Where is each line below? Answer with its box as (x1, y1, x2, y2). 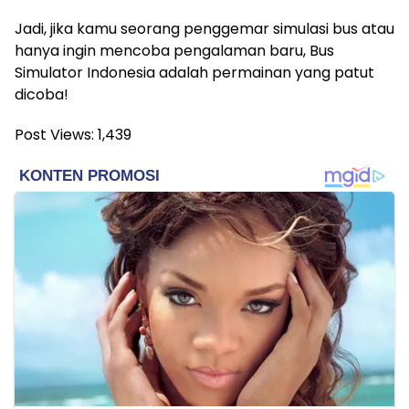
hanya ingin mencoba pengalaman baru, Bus (15, 40, 334, 62)
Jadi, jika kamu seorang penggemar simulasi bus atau (15, 18, 394, 40)
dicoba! (15, 84, 68, 106)
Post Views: (15, 124, 94, 146)
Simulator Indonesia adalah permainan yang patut (15, 62, 374, 84)
